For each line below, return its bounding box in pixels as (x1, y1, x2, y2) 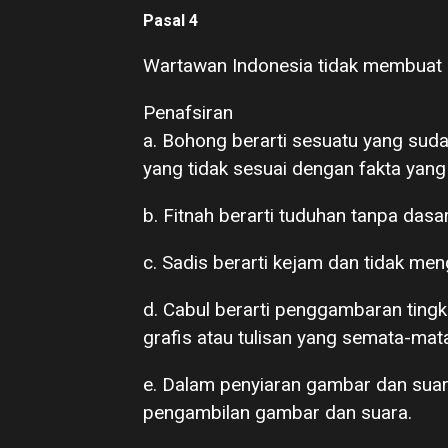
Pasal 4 (143, 11, 198, 30)
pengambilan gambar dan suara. (143, 401, 412, 424)
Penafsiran (143, 101, 233, 124)
